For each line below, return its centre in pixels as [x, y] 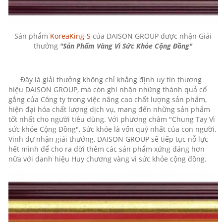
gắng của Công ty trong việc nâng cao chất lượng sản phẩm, [107, 99]
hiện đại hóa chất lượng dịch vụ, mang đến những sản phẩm [109, 109]
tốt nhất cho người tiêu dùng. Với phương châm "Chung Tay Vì [111, 119]
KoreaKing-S [70, 36]
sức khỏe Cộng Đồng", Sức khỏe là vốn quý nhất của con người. [112, 129]
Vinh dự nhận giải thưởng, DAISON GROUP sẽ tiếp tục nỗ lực [108, 139]
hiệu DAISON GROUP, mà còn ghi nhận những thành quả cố [107, 89]
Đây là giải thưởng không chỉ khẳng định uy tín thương [111, 79]
